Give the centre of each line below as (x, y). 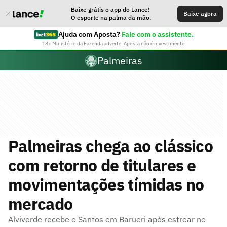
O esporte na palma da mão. (111, 17)
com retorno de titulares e (102, 165)
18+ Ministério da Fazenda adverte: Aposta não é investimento (113, 43)
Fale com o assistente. (157, 34)
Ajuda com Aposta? (89, 34)
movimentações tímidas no (106, 184)
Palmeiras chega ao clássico (111, 146)
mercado (41, 204)
